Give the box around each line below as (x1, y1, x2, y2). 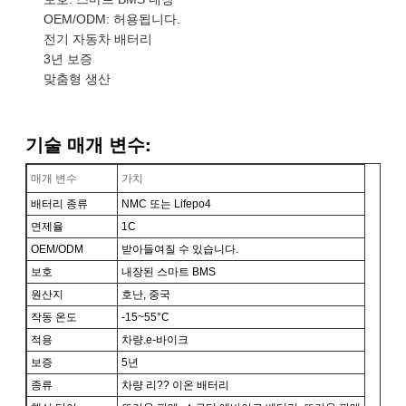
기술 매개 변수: (25, 130, 151, 157)
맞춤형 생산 (43, 71, 111, 86)
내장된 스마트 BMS (121, 265, 216, 278)
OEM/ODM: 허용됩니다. (43, 11, 180, 26)
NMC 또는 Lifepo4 (121, 197, 211, 210)
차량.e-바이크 (121, 333, 188, 346)
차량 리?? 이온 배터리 (121, 378, 229, 391)
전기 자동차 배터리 (43, 31, 152, 46)
